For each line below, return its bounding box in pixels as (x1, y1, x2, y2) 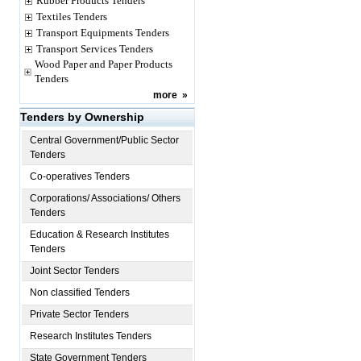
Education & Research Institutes (30, 229, 169, 240)
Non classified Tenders (30, 287, 130, 298)
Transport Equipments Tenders (36, 27, 169, 39)
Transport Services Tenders (36, 43, 153, 55)
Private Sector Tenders (30, 309, 129, 320)
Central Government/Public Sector (30, 135, 179, 146)
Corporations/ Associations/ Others (30, 193, 180, 204)
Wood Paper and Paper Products (35, 58, 172, 70)
